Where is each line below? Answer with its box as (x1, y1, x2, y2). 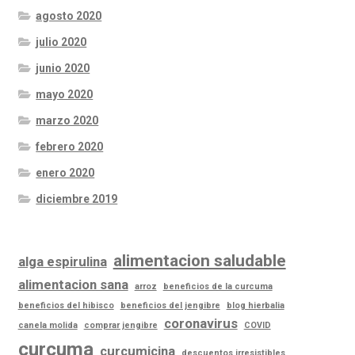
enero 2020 (36, 166, 95, 180)
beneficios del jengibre (120, 300, 220, 311)
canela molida (17, 320, 78, 331)
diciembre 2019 (36, 193, 118, 206)
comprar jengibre (83, 320, 158, 331)
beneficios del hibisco (17, 300, 114, 311)
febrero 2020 (36, 140, 104, 154)
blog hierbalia (226, 300, 284, 311)
